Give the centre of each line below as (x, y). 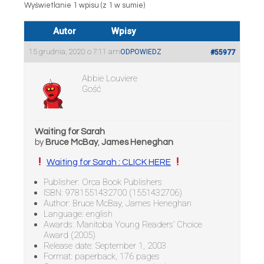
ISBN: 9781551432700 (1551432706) (113, 192)
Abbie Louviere (110, 78)
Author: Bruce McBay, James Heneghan (118, 203)
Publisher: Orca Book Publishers (103, 182)
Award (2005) (70, 235)
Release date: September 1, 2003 (105, 245)
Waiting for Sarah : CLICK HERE (109, 162)
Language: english (78, 214)
